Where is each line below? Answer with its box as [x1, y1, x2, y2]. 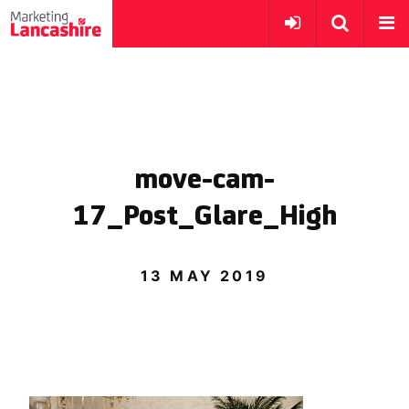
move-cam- [134, 166, 275, 195]
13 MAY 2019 [140, 267, 269, 285]
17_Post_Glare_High [72, 203, 337, 232]
